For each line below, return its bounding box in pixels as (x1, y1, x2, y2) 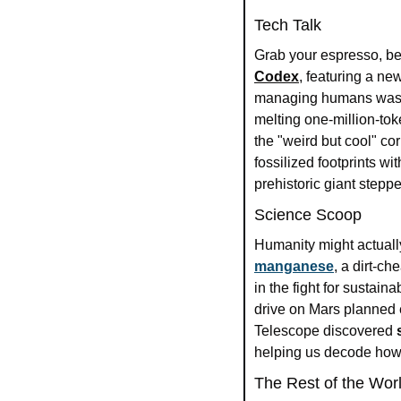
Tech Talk (254, 16, 321, 35)
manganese (254, 259, 334, 275)
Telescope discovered (254, 323, 397, 339)
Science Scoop (254, 206, 362, 225)
